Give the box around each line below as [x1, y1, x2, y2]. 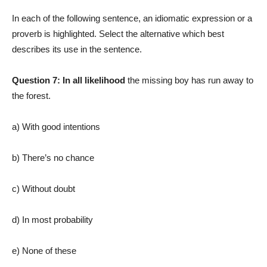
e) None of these [12, 246, 76, 256]
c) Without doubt [12, 184, 75, 194]
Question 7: [12, 75, 63, 86]
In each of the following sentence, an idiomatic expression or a [12, 13, 252, 24]
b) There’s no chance [12, 153, 94, 163]
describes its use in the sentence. [12, 44, 142, 55]
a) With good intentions [12, 122, 100, 132]
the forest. [12, 91, 51, 101]
